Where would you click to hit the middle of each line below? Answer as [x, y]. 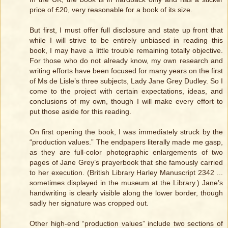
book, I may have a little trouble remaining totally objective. [126, 51]
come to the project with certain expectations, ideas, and [126, 91]
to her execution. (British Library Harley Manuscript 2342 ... [126, 173]
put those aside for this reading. [80, 112]
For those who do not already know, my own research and [126, 61]
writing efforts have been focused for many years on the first [126, 71]
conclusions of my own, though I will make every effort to [126, 102]
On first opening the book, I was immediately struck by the [126, 132]
